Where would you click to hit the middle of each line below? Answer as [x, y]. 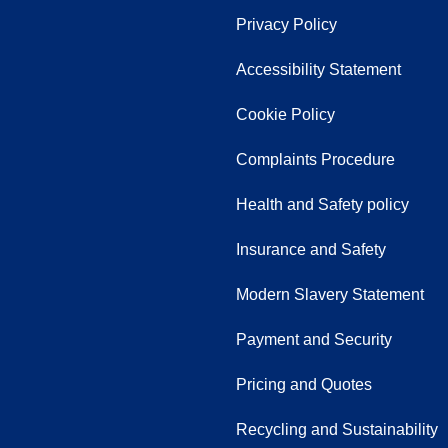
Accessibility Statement [318, 69]
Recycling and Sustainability [337, 429]
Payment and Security [314, 339]
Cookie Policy [285, 114]
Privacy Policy [286, 24]
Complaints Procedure [315, 159]
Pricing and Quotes [304, 384]
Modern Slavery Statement [330, 294]
